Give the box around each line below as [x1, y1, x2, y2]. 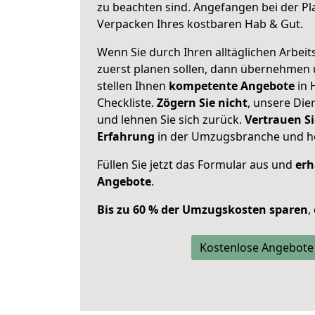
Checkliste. [97, 95, 157, 110]
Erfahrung [97, 129, 155, 144]
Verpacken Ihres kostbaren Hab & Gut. [97, 16, 303, 32]
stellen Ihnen [97, 78, 169, 94]
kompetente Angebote [169, 78, 295, 94]
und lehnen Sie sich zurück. [97, 112, 245, 127]
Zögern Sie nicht [157, 95, 247, 110]
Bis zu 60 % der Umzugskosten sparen [97, 202, 308, 217]
